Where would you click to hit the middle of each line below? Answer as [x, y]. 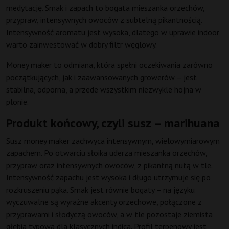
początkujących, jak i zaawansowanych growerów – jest [101, 77]
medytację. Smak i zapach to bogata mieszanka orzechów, [105, 8]
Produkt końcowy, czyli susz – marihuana [113, 123]
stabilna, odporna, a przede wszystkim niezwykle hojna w [104, 90]
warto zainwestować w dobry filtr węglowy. [82, 45]
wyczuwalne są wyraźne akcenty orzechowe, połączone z [104, 202]
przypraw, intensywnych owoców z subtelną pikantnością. [104, 20]
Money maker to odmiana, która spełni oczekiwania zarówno [109, 65]
